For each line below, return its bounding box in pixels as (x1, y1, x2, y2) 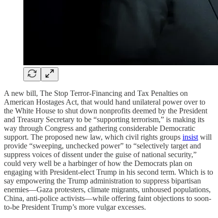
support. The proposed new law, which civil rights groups (4, 132, 182, 141)
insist (182, 132, 198, 141)
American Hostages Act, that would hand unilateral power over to (4, 97, 205, 106)
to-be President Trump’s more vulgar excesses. (4, 202, 148, 211)
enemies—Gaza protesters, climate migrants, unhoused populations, (4, 185, 211, 194)
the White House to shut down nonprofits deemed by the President (4, 106, 207, 115)
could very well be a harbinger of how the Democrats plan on (4, 159, 192, 167)
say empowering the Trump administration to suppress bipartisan (4, 176, 201, 185)
